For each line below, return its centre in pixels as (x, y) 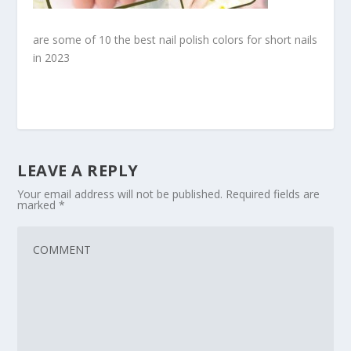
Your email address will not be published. (120, 194)
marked (38, 205)
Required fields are (273, 194)
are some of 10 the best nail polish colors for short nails (175, 40)
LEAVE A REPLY (78, 171)
